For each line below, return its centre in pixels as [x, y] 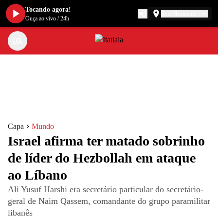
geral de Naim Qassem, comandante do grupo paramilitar [109, 201]
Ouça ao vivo [41, 18]
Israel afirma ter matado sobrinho [106, 141]
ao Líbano [37, 175]
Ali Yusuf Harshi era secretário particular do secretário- [106, 189]
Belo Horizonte [179, 14]
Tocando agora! [48, 9]
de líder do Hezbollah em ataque [102, 158]
